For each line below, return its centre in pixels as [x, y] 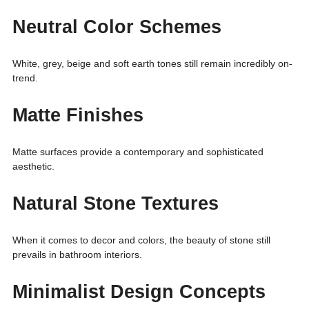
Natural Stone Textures [116, 203]
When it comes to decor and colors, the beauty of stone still [141, 240]
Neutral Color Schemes [117, 27]
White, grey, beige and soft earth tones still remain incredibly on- [152, 63]
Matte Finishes [78, 115]
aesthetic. [33, 166]
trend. [25, 78]
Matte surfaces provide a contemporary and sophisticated [138, 151]
